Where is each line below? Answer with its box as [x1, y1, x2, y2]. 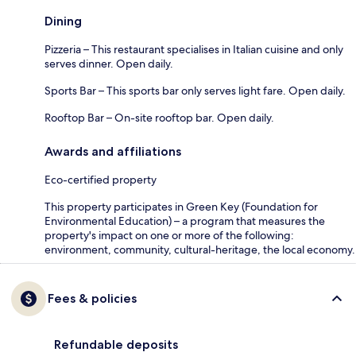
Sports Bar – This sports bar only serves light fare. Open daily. [44, 83, 346, 98]
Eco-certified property [44, 172, 157, 187]
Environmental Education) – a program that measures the [44, 213, 325, 228]
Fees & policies [48, 290, 137, 306]
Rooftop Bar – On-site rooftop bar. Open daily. [44, 110, 274, 125]
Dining [44, 13, 82, 29]
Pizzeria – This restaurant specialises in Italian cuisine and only [44, 41, 343, 56]
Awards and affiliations [44, 143, 181, 159]
